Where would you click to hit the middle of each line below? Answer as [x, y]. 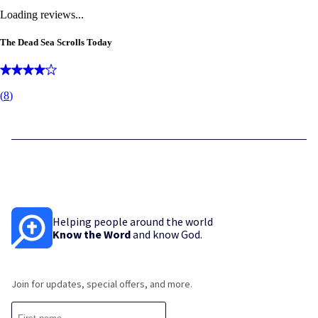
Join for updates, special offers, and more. [102, 284]
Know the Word [92, 234]
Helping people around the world [133, 221]
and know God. [166, 234]
